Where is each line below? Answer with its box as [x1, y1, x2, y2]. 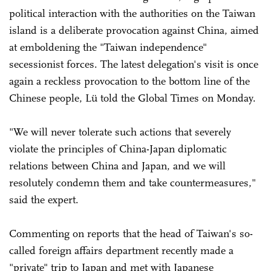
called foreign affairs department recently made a [9, 244, 233, 257]
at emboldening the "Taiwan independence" [9, 41, 207, 54]
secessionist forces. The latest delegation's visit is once [9, 57, 258, 71]
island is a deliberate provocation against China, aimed [9, 24, 259, 37]
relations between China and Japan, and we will [9, 159, 226, 172]
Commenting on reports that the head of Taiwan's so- [9, 227, 253, 240]
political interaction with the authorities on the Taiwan [9, 7, 255, 20]
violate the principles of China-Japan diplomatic [9, 142, 227, 155]
